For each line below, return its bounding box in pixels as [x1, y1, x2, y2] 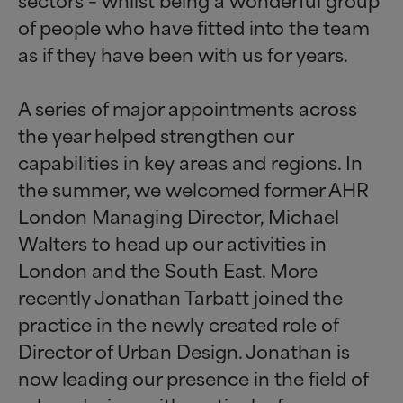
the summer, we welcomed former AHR [18, 174, 369, 203]
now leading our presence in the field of [18, 363, 368, 392]
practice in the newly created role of [18, 309, 338, 338]
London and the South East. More [18, 255, 318, 284]
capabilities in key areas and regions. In [18, 147, 363, 176]
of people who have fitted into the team [18, 12, 370, 41]
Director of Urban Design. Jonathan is [18, 336, 350, 365]
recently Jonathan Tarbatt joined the [18, 282, 343, 311]
